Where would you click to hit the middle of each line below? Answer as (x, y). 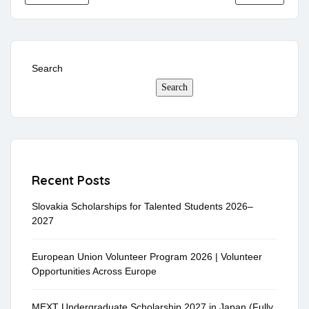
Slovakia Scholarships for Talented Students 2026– (142, 207)
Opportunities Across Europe (94, 271)
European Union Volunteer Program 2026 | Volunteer (147, 257)
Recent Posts (71, 181)
